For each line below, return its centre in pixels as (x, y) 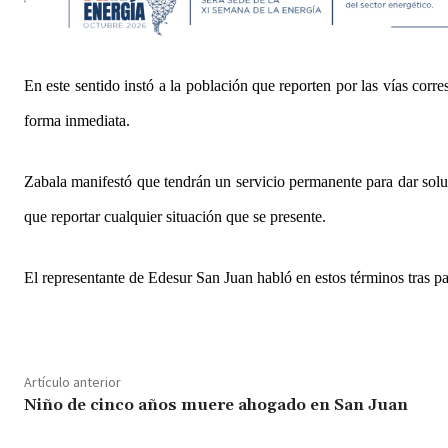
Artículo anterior (72, 381)
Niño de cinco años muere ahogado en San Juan (216, 404)
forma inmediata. (77, 120)
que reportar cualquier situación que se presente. (175, 216)
